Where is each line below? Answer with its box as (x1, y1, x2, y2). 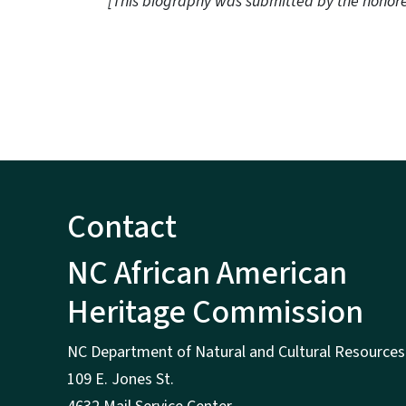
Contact (67, 204, 177, 251)
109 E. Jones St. (67, 368, 174, 391)
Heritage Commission (67, 289, 363, 336)
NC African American (67, 250, 347, 297)
